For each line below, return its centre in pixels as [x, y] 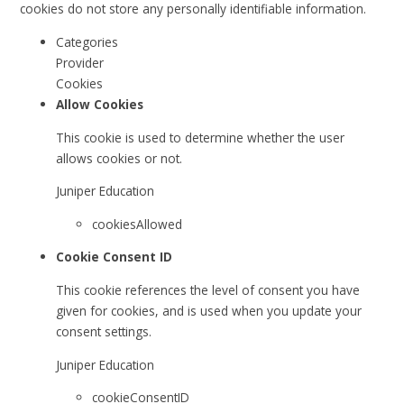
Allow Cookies [100, 104]
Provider [80, 62]
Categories [87, 41]
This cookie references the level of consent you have [208, 289]
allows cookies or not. [119, 158]
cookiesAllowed [138, 224]
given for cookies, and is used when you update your [209, 310]
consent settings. [104, 331]
